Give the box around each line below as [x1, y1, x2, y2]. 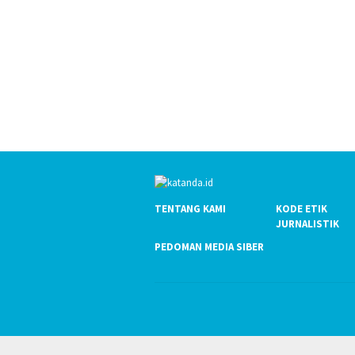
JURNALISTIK [276, 216, 340, 231]
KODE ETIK [276, 201, 328, 216]
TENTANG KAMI [155, 201, 226, 216]
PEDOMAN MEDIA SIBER [155, 239, 264, 254]
